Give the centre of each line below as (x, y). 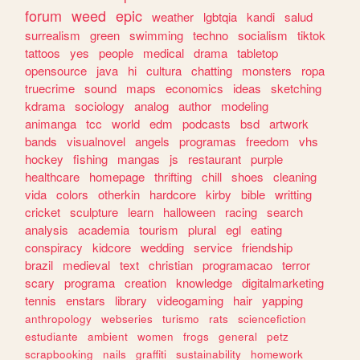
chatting (212, 71)
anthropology (59, 319)
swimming (157, 35)
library (131, 301)
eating (267, 230)
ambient (108, 337)
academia (104, 230)
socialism (263, 35)
